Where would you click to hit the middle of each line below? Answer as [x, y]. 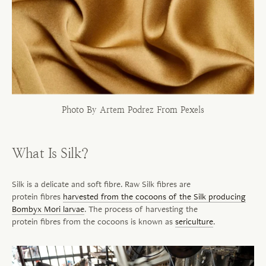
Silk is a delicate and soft [58, 184]
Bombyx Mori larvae [48, 209]
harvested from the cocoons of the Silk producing [154, 197]
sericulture [194, 221]
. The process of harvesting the [141, 209]
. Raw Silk [139, 184]
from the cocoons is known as [119, 221]
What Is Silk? [50, 153]
